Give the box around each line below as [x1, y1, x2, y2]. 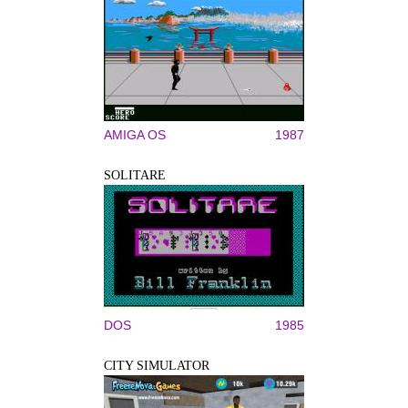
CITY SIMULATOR [104, 359, 209, 372]
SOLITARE [104, 168, 166, 182]
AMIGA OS [104, 127, 166, 142]
